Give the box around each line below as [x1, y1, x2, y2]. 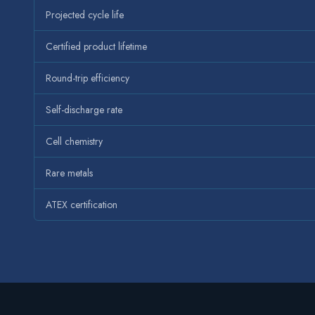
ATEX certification [46, 198, 117, 212]
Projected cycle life [46, 8, 124, 22]
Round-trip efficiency [46, 71, 129, 86]
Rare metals [46, 166, 93, 181]
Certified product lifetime [46, 39, 147, 54]
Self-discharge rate [46, 103, 122, 117]
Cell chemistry [46, 134, 103, 149]
